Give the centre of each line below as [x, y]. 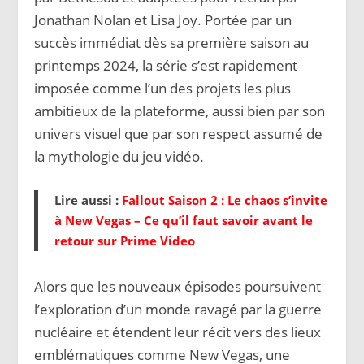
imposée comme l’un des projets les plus [163, 88]
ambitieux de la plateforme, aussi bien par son [180, 110]
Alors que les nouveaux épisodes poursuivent [178, 286]
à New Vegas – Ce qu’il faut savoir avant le [184, 220]
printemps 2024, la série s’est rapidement [166, 65]
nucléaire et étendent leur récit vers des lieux [178, 331]
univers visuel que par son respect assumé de [179, 133]
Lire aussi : [89, 199]
